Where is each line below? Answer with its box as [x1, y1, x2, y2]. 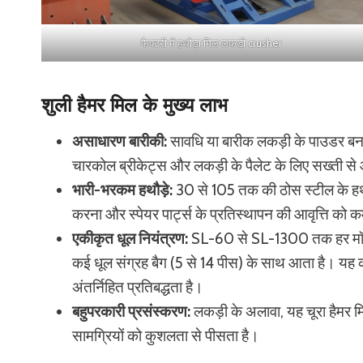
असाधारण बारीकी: [72, 131, 167, 151]
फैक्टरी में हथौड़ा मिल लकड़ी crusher [140, 36, 282, 49]
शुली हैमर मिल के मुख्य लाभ [41, 92, 228, 117]
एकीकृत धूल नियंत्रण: [72, 228, 188, 248]
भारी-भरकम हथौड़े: [72, 180, 173, 199]
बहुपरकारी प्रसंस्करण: [72, 301, 190, 321]
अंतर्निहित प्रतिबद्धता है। [72, 277, 203, 297]
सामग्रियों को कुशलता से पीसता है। [72, 326, 259, 345]
